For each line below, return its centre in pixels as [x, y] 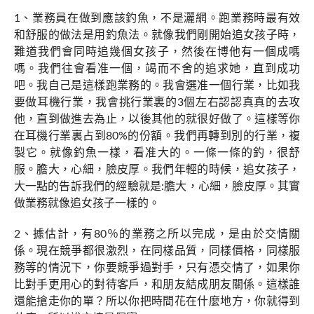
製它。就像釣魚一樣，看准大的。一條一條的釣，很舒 [157, 153]
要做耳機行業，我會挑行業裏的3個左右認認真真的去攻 [157, 102]
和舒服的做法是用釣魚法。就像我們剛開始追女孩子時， [157, 35]
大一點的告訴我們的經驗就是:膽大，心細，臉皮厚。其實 [157, 186]
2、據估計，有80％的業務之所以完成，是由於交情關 [157, 234]
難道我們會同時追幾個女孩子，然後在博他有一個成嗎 [157, 52]
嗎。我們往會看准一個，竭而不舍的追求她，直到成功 [157, 69]
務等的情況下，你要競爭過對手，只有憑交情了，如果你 [157, 268]
